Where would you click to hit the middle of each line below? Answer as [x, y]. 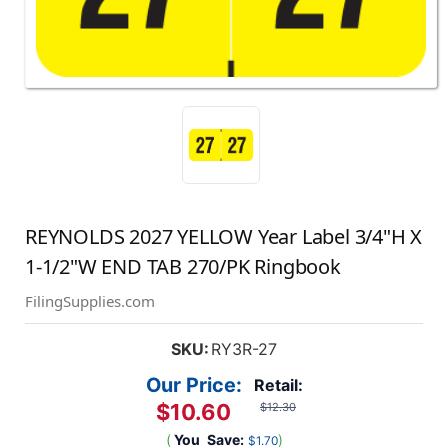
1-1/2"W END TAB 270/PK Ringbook [183, 267]
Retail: [278, 385]
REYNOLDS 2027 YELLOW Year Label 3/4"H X [224, 237]
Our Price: [193, 385]
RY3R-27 [243, 349]
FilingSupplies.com [90, 301]
